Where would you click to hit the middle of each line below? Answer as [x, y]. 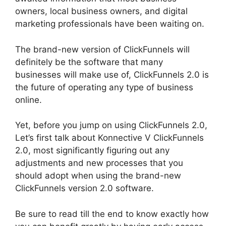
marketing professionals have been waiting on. [110, 24]
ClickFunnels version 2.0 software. [84, 188]
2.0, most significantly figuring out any [92, 150]
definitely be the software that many [89, 62]
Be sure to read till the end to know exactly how [112, 214]
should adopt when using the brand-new [98, 176]
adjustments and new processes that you [99, 163]
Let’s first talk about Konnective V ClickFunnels [109, 138]
